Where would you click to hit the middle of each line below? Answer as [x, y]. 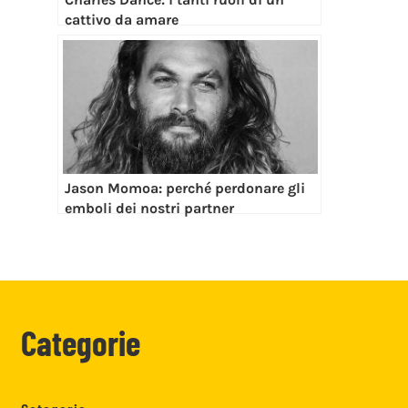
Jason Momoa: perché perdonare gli [185, 188]
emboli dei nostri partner [150, 208]
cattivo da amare [122, 19]
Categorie [81, 342]
